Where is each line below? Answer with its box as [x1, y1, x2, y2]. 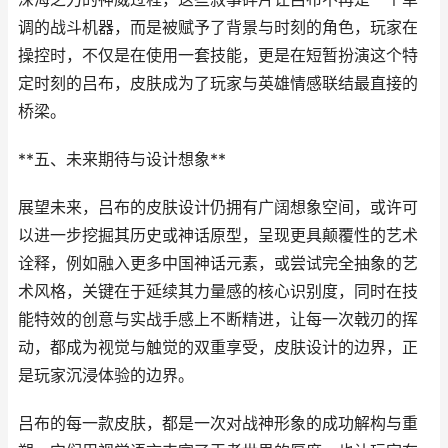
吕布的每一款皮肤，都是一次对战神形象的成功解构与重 [18, 414, 418, 433]
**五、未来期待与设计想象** [18, 150, 226, 169]
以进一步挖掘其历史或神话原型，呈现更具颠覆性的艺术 [18, 226, 418, 245]
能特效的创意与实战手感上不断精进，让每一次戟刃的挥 [18, 310, 418, 329]
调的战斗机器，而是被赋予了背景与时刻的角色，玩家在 [18, 18, 418, 37]
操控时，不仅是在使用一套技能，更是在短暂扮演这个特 [18, 46, 418, 65]
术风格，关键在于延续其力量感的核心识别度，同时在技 [18, 282, 418, 301]
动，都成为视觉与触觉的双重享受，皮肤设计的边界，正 [18, 338, 418, 357]
